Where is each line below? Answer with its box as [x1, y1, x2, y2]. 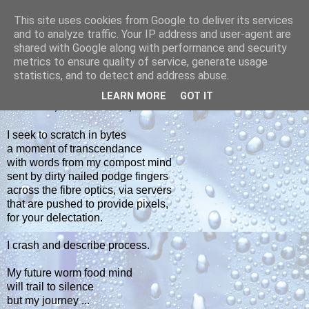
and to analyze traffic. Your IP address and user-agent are [14, 28, 291, 41]
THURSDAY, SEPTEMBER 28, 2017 [7, 101, 154, 112]
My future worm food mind [7, 267, 132, 279]
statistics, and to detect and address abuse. [14, 69, 229, 82]
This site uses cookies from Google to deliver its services [14, 14, 293, 27]
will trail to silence [7, 281, 94, 293]
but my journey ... [7, 295, 90, 307]
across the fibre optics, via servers [7, 184, 172, 197]
